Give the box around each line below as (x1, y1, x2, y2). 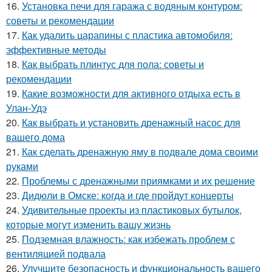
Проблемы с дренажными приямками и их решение (22, 173, 255, 188)
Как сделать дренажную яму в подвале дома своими (22, 144, 258, 158)
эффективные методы (6, 42, 106, 56)
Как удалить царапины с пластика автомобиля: (22, 27, 233, 42)
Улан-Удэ (6, 100, 47, 115)
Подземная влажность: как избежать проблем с (22, 231, 235, 246)
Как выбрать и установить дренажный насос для (22, 115, 240, 129)
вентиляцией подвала (6, 246, 106, 260)
